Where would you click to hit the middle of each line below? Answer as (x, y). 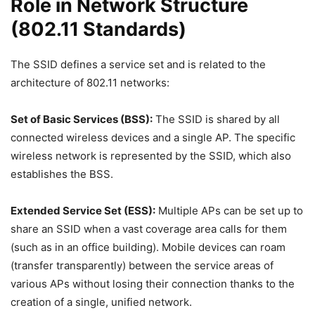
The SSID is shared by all (216, 119)
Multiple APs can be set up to (229, 211)
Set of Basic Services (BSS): (82, 119)
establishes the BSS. (62, 174)
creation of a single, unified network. (101, 302)
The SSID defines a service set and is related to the (138, 64)
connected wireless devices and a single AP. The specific (153, 137)
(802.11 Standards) (98, 29)
